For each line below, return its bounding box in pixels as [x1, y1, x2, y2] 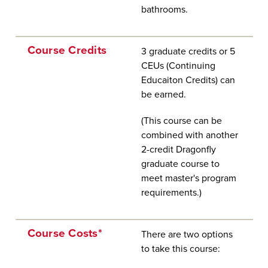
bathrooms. [141, 4, 188, 16]
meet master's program [141, 172, 236, 184]
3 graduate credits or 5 [141, 45, 235, 57]
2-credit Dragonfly [141, 144, 216, 156]
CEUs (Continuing [141, 60, 215, 72]
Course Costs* [27, 227, 102, 240]
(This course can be [141, 115, 222, 127]
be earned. [141, 89, 186, 100]
